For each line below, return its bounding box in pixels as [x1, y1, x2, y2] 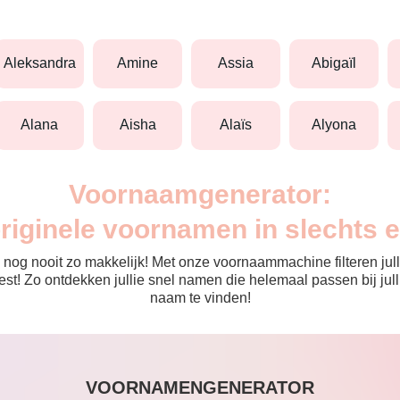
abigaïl [321, 55, 356, 71]
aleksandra [12, 55, 76, 71]
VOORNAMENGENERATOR [86, 377, 314, 397]
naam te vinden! [149, 289, 251, 305]
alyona [321, 117, 356, 133]
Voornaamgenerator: [69, 179, 331, 209]
